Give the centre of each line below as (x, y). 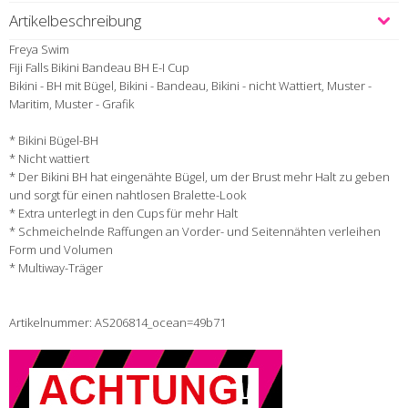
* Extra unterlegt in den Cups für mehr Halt (123, 214)
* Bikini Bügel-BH (54, 141)
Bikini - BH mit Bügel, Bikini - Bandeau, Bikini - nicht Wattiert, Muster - (190, 86)
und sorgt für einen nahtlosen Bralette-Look (127, 195)
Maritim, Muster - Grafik (71, 104)
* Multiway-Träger (56, 268)
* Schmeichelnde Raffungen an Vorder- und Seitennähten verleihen (195, 232)
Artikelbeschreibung (75, 21)
